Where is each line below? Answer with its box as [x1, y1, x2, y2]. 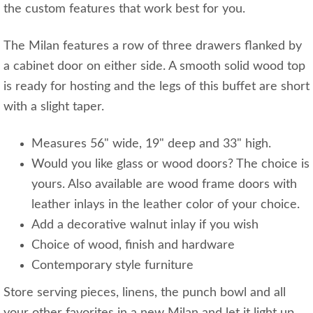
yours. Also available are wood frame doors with [31, 177, 297, 191]
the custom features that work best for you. [3, 2, 249, 15]
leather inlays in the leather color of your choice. [31, 198, 300, 211]
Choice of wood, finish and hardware [31, 238, 235, 252]
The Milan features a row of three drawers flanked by [3, 39, 302, 52]
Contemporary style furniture [31, 259, 194, 272]
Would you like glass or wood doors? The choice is [31, 157, 310, 170]
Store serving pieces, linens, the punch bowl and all [3, 286, 286, 299]
